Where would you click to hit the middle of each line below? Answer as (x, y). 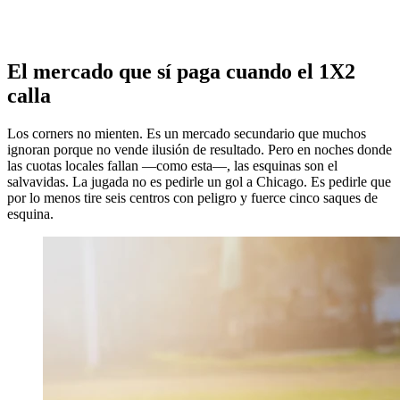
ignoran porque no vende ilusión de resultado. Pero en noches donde (200, 150)
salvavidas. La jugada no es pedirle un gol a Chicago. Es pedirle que (199, 182)
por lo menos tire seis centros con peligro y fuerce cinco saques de (192, 198)
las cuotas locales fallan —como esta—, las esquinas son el (172, 166)
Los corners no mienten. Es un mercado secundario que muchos (187, 134)
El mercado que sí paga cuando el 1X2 (181, 72)
